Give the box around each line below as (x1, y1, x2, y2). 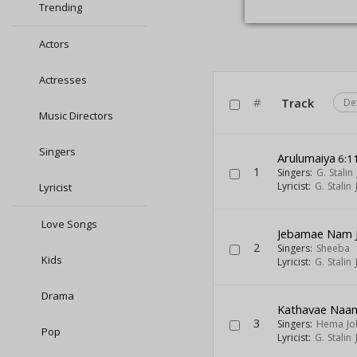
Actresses (39, 73, 87, 87)
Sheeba (316, 241, 350, 255)
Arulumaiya (277, 150, 336, 166)
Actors (39, 37, 69, 51)
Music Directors (39, 108, 113, 123)
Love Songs (39, 217, 97, 231)
